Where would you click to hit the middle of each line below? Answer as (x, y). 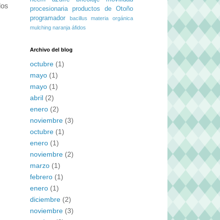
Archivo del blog (51, 50)
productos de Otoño (103, 9)
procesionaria (49, 9)
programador (48, 18)
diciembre (45, 199)
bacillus (78, 18)
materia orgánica (112, 18)
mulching (41, 27)
